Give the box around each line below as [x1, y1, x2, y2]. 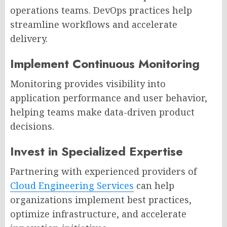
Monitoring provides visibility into [10, 77, 166, 90]
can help [134, 179, 174, 192]
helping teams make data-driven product [10, 105, 195, 118]
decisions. [10, 120, 54, 132]
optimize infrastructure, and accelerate [10, 207, 186, 220]
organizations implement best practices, [10, 193, 192, 206]
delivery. [10, 32, 48, 45]
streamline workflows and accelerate [10, 18, 177, 30]
